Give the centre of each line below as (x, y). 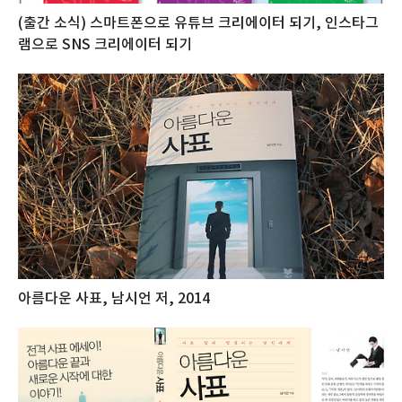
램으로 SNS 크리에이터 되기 (105, 44)
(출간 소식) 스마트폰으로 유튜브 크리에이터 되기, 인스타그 (198, 23)
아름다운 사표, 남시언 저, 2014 (114, 299)
